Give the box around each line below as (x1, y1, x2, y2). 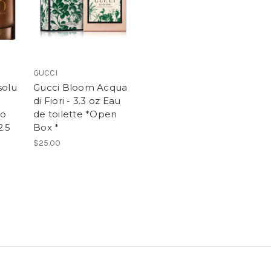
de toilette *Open (33, 108, 117, 120)
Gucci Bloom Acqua (33, 82, 128, 94)
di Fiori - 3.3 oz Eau (33, 95, 121, 107)
